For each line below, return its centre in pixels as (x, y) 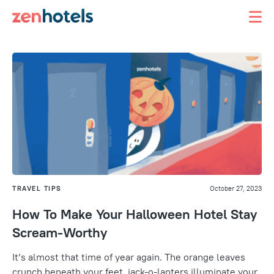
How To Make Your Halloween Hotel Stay (135, 214)
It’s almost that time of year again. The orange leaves (129, 257)
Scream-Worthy (60, 232)
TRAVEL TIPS (37, 188)
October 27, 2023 (236, 188)
